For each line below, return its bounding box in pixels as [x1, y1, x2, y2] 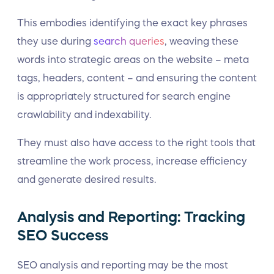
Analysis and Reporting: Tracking [17, 210, 245, 224]
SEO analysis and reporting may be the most [17, 260, 228, 270]
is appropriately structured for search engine [17, 91, 231, 101]
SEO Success [17, 228, 108, 243]
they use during [17, 36, 94, 46]
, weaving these [165, 36, 239, 46]
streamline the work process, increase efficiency [17, 156, 247, 166]
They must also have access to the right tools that [17, 138, 256, 147]
